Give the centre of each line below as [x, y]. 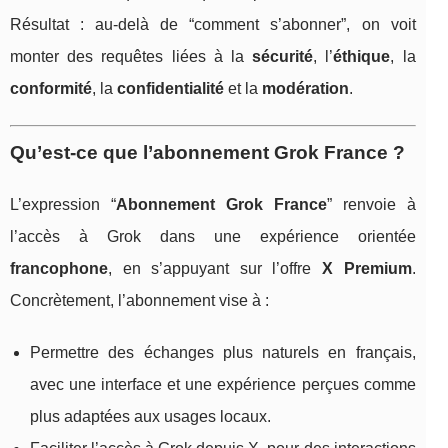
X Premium [367, 269]
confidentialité [170, 89]
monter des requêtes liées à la [131, 57]
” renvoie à [371, 205]
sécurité [283, 57]
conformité [51, 89]
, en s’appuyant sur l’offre [215, 269]
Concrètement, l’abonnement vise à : [139, 301]
